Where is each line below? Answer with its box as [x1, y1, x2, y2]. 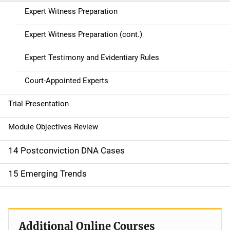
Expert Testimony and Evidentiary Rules [25, 53, 159, 62]
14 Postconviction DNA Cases [8, 145, 125, 156]
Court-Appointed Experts [25, 76, 108, 85]
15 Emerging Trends [8, 168, 87, 179]
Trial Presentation [8, 99, 69, 108]
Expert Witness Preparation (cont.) [25, 30, 142, 39]
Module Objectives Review [8, 122, 98, 131]
